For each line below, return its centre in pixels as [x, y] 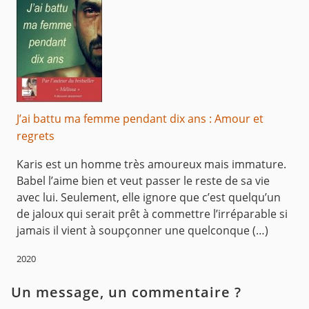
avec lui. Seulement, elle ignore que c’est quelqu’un [149, 197]
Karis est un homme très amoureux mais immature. [151, 164]
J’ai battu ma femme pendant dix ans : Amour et [140, 118]
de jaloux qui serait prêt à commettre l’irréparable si [152, 213]
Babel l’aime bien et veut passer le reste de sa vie [143, 180]
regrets [36, 136]
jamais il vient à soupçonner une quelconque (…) [142, 230]
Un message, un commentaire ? [126, 292]
